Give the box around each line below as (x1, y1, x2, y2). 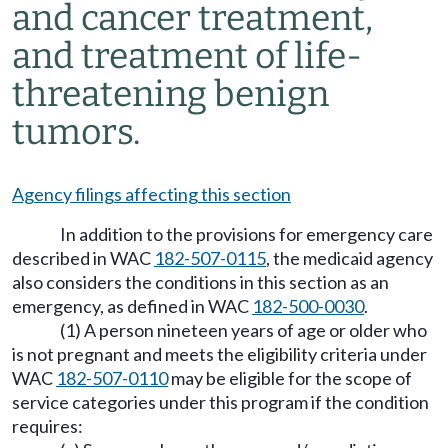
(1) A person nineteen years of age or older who (60, 319, 427, 341)
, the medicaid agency (266, 247, 433, 269)
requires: (12, 415, 83, 437)
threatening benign (12, 73, 329, 115)
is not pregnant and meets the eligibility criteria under (12, 343, 427, 365)
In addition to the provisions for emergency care (60, 223, 433, 245)
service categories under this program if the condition (12, 391, 429, 413)
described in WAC (12, 247, 154, 269)
